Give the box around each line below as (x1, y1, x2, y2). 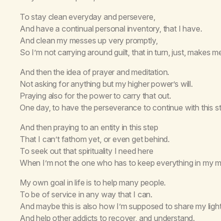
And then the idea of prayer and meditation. (20, 67, 170, 77)
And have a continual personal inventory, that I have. (20, 23, 202, 34)
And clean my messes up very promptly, (20, 35, 158, 45)
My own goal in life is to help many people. (20, 177, 166, 187)
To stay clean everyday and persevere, (20, 11, 155, 22)
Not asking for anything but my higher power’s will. (20, 78, 193, 89)
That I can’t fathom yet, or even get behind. (20, 134, 170, 144)
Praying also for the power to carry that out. (20, 90, 171, 101)
